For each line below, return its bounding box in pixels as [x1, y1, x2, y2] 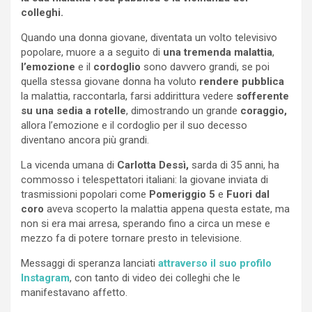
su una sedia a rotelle [21, 104, 126, 118]
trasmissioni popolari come [21, 188, 149, 201]
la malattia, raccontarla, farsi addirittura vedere [21, 90, 233, 103]
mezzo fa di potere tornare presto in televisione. [21, 232, 242, 245]
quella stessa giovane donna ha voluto [21, 75, 199, 88]
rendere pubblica [199, 75, 284, 88]
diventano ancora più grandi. [21, 134, 149, 147]
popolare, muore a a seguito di [21, 46, 163, 59]
